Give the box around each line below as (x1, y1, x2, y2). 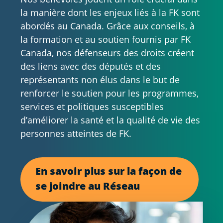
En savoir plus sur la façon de (35, 164, 182, 178)
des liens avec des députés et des (20, 60, 161, 72)
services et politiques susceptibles (20, 100, 164, 112)
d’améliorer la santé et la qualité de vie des (20, 113, 200, 126)
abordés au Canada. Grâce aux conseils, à (20, 19, 195, 32)
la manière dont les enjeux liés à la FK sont (20, 6, 200, 18)
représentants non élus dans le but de (20, 73, 180, 86)
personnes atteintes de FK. (20, 127, 131, 139)
